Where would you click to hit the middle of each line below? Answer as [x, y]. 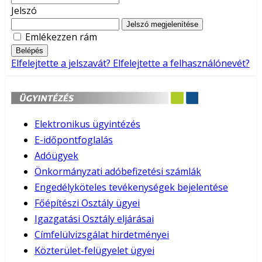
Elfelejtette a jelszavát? [62, 63]
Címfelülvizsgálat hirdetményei [102, 234]
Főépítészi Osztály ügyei [87, 203]
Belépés [30, 50]
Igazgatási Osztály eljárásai [94, 218]
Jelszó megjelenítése [162, 24]
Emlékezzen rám [61, 37]
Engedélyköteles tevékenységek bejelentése [131, 187]
